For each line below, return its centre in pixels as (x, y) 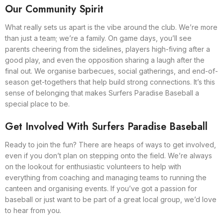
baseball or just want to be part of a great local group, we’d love (111, 199)
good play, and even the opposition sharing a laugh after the (105, 60)
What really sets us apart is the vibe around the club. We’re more (111, 27)
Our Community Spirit (54, 9)
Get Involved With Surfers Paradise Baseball (106, 126)
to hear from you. (33, 210)
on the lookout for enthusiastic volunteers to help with (93, 166)
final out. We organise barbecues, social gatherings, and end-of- (111, 71)
